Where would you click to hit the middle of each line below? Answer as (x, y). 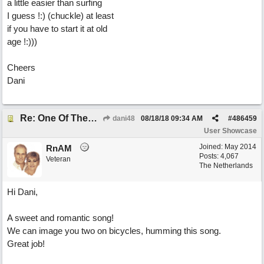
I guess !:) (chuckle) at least (60, 16)
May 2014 (240, 147)
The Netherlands (226, 166)
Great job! (26, 244)
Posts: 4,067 (219, 156)
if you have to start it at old (57, 29)
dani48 (123, 118)
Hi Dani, (22, 192)
